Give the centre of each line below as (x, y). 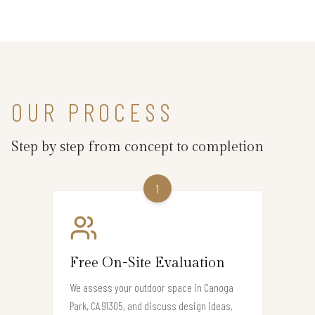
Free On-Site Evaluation (147, 263)
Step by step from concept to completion (137, 147)
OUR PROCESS (93, 111)
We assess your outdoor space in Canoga (152, 287)
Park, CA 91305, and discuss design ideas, (151, 305)
